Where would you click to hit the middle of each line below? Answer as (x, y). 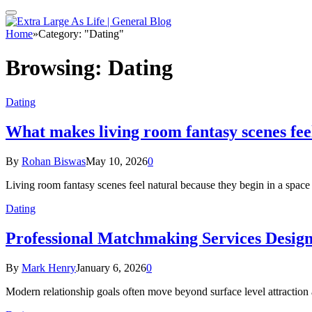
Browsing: (57, 68)
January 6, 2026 (111, 267)
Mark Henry (49, 267)
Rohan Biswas (54, 161)
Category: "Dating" (81, 34)
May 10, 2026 (117, 161)
